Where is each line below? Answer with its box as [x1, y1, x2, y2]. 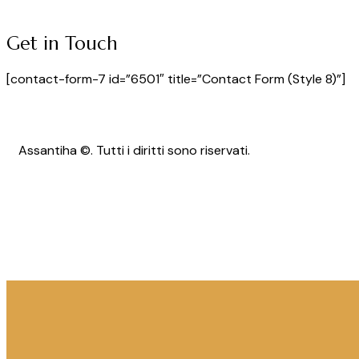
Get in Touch [6, 32, 118, 55]
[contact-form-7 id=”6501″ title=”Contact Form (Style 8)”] [6, 70, 345, 87]
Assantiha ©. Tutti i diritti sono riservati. [18, 141, 250, 159]
